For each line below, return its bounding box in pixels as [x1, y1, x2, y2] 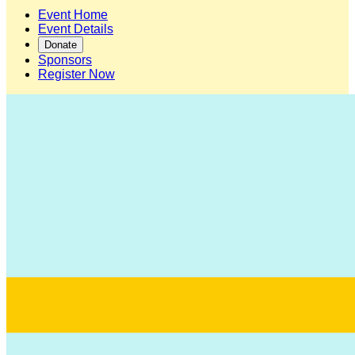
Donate [44, 39, 77, 51]
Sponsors [38, 53, 92, 67]
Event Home [38, 8, 108, 21]
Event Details [38, 22, 113, 36]
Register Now [38, 67, 115, 81]
